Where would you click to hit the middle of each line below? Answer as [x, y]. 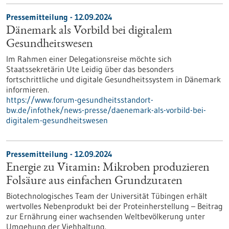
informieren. [28, 89]
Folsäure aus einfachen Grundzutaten [94, 181]
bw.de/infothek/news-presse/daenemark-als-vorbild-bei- [106, 110]
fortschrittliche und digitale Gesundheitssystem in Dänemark [113, 79]
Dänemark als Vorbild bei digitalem [89, 31]
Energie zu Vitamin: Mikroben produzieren [108, 168]
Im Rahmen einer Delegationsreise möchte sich [89, 59]
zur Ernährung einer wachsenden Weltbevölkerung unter [106, 216]
